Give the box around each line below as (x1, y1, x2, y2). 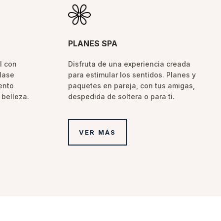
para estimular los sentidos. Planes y (68, 70, 196, 79)
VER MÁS (79, 128, 116, 136)
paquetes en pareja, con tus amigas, (68, 81, 195, 90)
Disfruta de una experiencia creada (68, 59, 191, 68)
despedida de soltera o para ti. (68, 92, 175, 101)
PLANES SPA (68, 38, 118, 48)
